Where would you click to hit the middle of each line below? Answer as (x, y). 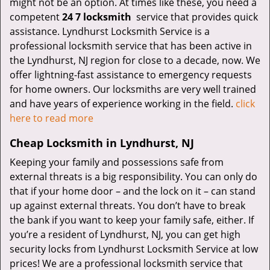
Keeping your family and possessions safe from (117, 162)
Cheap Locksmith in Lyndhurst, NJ (102, 143)
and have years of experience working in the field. (123, 104)
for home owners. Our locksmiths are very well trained (133, 89)
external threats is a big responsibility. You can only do (133, 177)
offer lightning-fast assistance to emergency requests (131, 75)
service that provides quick (196, 17)
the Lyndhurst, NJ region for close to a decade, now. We (135, 60)
